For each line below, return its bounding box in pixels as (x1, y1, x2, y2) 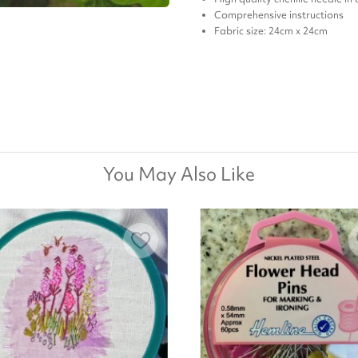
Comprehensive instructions (214, 8, 344, 22)
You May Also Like (103, 162, 255, 187)
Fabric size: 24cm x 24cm (214, 24, 328, 38)
